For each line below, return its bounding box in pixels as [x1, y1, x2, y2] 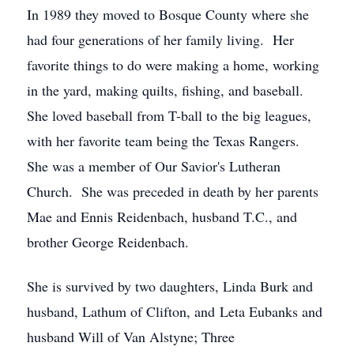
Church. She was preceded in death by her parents [27, 182, 318, 201]
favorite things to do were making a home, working [27, 55, 319, 74]
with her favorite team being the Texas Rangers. [27, 131, 304, 150]
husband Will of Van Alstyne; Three [27, 327, 235, 346]
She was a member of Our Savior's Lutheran [27, 156, 281, 175]
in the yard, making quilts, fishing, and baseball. [27, 81, 308, 100]
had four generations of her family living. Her [27, 30, 294, 49]
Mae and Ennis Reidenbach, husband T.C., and [27, 207, 297, 226]
